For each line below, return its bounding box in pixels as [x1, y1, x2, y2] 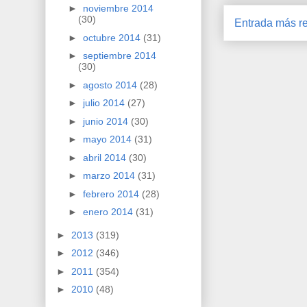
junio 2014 [82, 115, 131, 127]
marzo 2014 [82, 170, 138, 182]
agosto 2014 [82, 79, 140, 90]
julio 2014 [82, 97, 127, 109]
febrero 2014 [82, 188, 142, 199]
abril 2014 [82, 151, 129, 163]
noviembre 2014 [82, 3, 153, 14]
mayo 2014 [82, 134, 134, 145]
